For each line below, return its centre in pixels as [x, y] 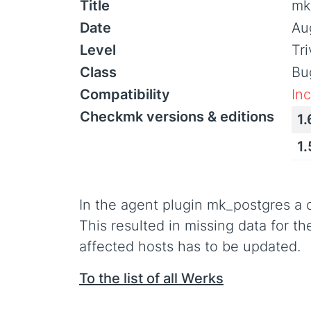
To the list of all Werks [151, 278]
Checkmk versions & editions [177, 117]
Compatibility [125, 94]
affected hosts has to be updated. [190, 246]
